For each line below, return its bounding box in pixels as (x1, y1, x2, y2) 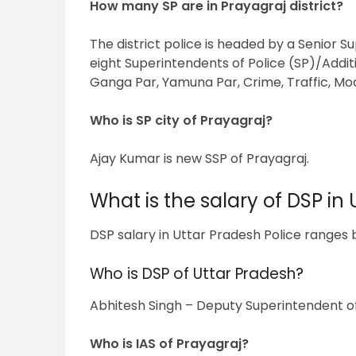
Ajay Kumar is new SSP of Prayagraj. (90, 149, 310, 168)
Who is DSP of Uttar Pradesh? (90, 263, 304, 285)
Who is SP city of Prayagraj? (90, 111, 273, 130)
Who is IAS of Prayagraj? (90, 335, 250, 354)
